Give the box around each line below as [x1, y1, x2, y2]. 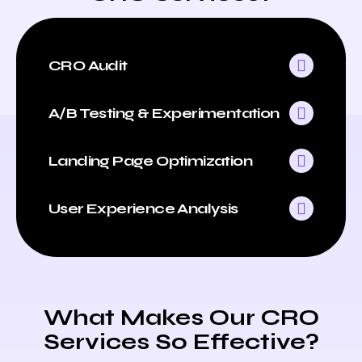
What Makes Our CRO [43, 303, 319, 331]
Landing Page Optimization [48, 151, 252, 170]
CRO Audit [48, 56, 128, 74]
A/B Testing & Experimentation [48, 103, 280, 122]
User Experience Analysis [48, 199, 238, 217]
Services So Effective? [43, 327, 319, 356]
